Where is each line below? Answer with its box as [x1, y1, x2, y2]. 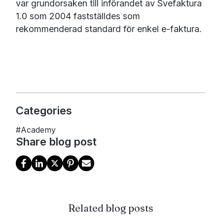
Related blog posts [68, 202, 153, 214]
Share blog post [15, 135, 97, 148]
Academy [20, 125, 56, 135]
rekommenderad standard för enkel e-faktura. [15, 24, 202, 35]
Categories [15, 104, 72, 117]
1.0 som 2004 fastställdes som [15, 11, 140, 22]
